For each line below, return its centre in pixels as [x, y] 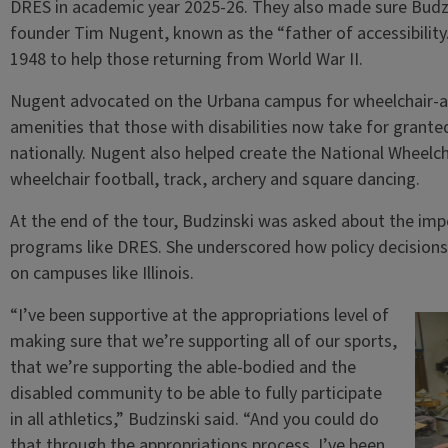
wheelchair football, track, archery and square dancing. [214, 179]
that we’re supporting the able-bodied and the [182, 367]
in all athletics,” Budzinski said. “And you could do [194, 419]
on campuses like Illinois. [101, 273]
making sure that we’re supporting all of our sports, [203, 341]
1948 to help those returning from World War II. [186, 59]
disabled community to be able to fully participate [195, 393]
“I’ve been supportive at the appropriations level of [199, 315]
